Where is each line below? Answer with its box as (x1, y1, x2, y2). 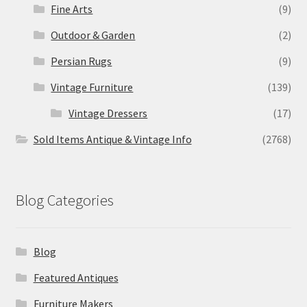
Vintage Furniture (51, 80, 134, 95)
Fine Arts (51, 2, 93, 16)
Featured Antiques (33, 270, 119, 284)
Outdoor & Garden (51, 28, 136, 42)
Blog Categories (15, 190, 114, 210)
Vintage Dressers (69, 106, 148, 121)
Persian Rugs (51, 54, 112, 69)
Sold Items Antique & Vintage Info (33, 132, 192, 147)
